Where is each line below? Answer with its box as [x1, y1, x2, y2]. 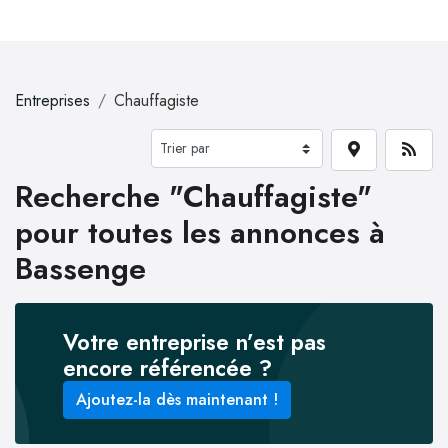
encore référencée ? [63, 351, 272, 384]
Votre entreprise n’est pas [63, 325, 326, 358]
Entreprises [15, 89, 90, 112]
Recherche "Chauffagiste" [15, 175, 372, 218]
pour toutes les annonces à [15, 211, 385, 254]
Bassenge [15, 247, 146, 290]
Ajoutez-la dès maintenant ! [76, 387, 278, 411]
